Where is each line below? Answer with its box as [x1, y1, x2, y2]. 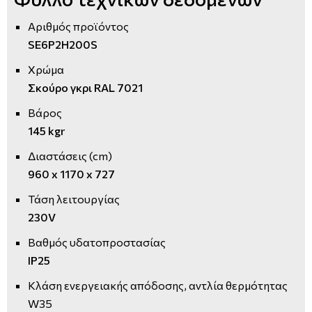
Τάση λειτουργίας [28, 192, 120, 205]
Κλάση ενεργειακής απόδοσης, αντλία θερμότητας [28, 278, 288, 292]
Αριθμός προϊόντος [28, 19, 129, 33]
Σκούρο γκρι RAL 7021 [28, 80, 143, 94]
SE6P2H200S [28, 37, 97, 51]
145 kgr [28, 123, 65, 137]
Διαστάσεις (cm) [28, 148, 112, 162]
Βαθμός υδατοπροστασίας [28, 235, 166, 249]
